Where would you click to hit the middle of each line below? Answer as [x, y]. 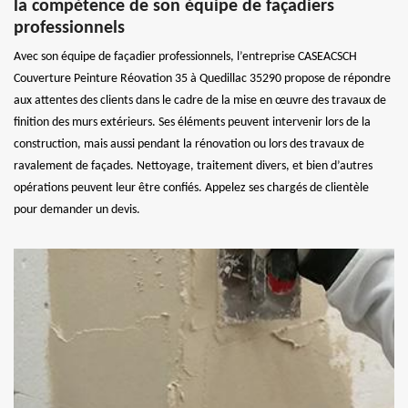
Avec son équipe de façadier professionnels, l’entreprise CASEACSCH [185, 56]
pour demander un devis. [77, 209]
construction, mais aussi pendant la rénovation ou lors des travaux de [189, 144]
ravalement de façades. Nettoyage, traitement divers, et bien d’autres [193, 166]
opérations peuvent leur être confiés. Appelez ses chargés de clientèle [191, 188]
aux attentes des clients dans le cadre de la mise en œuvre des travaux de [200, 100]
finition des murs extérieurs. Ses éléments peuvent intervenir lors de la [192, 122]
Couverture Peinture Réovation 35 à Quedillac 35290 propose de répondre [202, 78]
